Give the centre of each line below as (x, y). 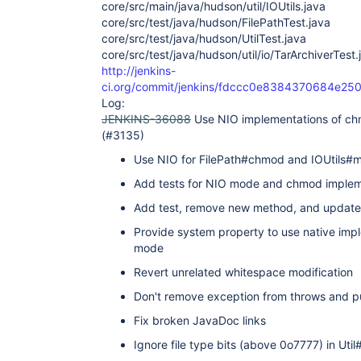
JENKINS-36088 (146, 119)
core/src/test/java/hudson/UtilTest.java (204, 38)
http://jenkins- (139, 71)
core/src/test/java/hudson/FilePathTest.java (216, 22)
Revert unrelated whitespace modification (243, 272)
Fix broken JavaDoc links (200, 320)
